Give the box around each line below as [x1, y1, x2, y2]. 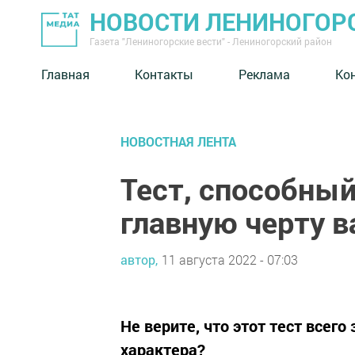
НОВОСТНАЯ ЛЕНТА [120, 133, 236, 150]
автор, [120, 250, 158, 268]
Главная [41, 65, 90, 82]
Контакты [135, 65, 193, 82]
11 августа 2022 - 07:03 [162, 250, 298, 268]
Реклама [239, 65, 290, 82]
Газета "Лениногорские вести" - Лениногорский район [90, 35, 332, 48]
